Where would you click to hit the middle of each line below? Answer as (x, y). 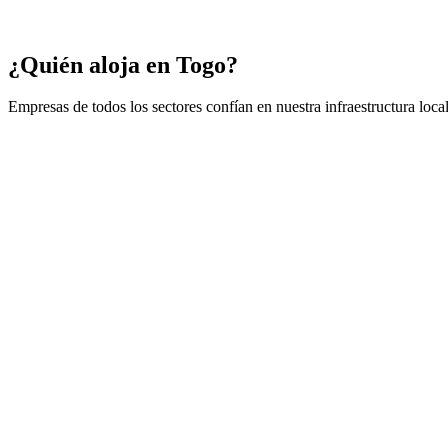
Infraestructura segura (76, 12)
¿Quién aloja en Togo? (123, 64)
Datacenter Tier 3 (62, 46)
